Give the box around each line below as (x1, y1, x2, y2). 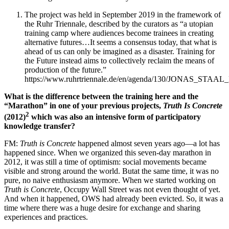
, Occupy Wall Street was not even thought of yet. (60, 185, 220, 194)
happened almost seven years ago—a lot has (76, 139, 220, 148)
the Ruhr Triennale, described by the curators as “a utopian (25, 19, 213, 28)
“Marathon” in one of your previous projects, (4, 101, 163, 110)
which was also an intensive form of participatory (29, 112, 201, 122)
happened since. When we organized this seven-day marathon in (4, 148, 211, 157)
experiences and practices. (4, 213, 88, 222)
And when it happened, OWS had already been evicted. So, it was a (4, 194, 223, 203)
